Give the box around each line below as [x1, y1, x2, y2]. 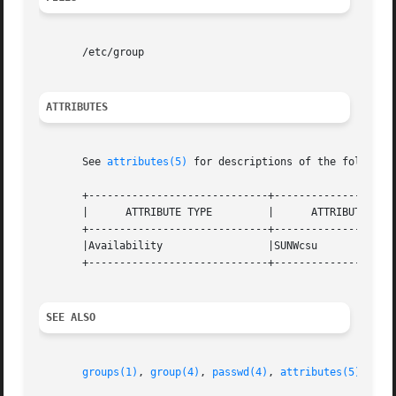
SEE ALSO [46, 311, 96, 324]
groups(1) [82, 366, 139, 379]
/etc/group [39, 46, 145, 59]
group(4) [150, 366, 201, 379]
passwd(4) [212, 366, 269, 379]
